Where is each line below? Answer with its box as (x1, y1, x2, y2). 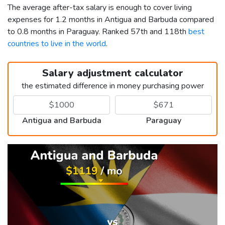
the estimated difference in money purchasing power (21, 80, 204, 91)
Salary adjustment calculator (42, 66, 183, 80)
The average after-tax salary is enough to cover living (8, 2, 192, 13)
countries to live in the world (8, 38, 106, 49)
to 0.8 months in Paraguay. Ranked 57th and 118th (8, 26, 188, 37)
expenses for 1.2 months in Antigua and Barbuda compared (8, 14, 214, 25)
